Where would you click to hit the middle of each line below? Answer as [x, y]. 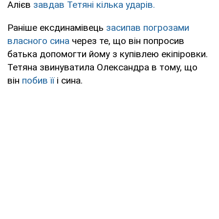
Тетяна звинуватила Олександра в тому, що [102, 67]
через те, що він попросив [127, 41]
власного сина [38, 41]
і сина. [68, 80]
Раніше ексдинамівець [57, 27]
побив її [38, 80]
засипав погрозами [148, 27]
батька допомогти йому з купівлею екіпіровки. [108, 54]
